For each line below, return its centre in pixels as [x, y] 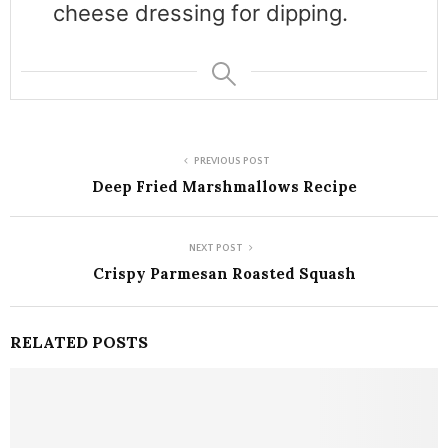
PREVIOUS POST [232, 162]
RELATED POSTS [79, 342]
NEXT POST [216, 249]
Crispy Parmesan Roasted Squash [224, 274]
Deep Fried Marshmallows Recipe [224, 187]
